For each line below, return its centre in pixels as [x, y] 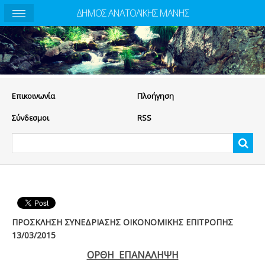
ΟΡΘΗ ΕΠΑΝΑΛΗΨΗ [132, 255]
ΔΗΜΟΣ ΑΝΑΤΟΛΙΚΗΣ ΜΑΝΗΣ [132, 13]
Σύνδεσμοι [30, 118]
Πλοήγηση [155, 96]
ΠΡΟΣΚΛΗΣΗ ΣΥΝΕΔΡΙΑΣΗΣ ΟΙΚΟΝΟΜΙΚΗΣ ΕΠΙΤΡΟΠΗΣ [122, 222]
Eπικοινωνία [33, 96]
